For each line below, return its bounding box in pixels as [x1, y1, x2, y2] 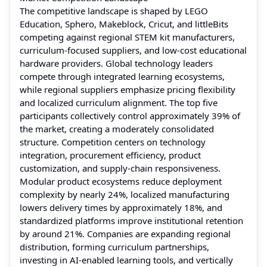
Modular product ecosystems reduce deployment [20, 175, 222, 187]
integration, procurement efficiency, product [20, 148, 201, 161]
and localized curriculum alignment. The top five [20, 96, 218, 108]
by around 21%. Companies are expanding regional [20, 227, 231, 240]
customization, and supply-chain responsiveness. [20, 162, 221, 174]
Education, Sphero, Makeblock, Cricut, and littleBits [20, 17, 228, 30]
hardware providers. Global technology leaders [20, 57, 213, 69]
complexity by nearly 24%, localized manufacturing [20, 188, 229, 200]
